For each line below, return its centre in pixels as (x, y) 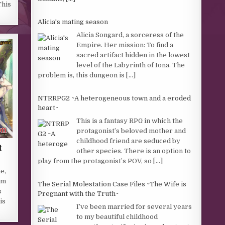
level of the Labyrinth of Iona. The (131, 65)
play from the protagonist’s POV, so (96, 161)
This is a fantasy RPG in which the (130, 121)
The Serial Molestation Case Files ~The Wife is (112, 184)
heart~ (48, 108)
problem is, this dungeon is (82, 75)
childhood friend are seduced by (129, 141)
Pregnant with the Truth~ (78, 194)
